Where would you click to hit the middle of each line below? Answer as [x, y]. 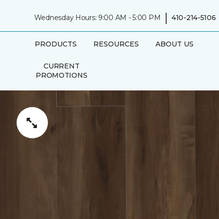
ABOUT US [174, 44]
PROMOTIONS [62, 75]
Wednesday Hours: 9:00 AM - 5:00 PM [97, 17]
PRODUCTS [55, 44]
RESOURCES [116, 44]
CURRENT [62, 66]
